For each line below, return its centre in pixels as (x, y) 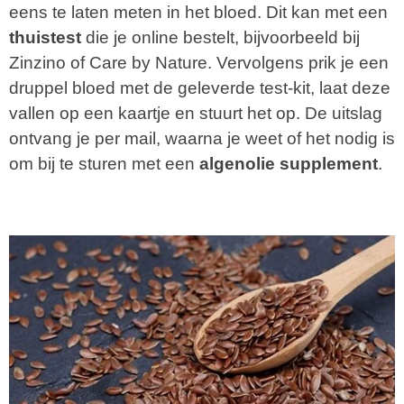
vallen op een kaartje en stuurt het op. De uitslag (196, 113)
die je (106, 37)
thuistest (45, 37)
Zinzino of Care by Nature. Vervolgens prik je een (199, 62)
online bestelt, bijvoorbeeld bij (246, 37)
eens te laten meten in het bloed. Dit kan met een (198, 12)
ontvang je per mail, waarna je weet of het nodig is (202, 138)
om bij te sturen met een (104, 163)
